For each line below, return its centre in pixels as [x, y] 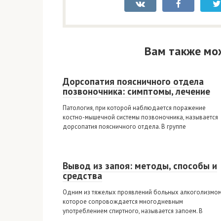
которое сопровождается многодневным [123, 202]
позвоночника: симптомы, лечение [136, 91]
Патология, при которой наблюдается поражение [134, 108]
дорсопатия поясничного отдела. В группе [124, 127]
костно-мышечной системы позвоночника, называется [140, 117]
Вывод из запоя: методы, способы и [140, 166]
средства [82, 176]
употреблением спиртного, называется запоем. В [133, 211]
